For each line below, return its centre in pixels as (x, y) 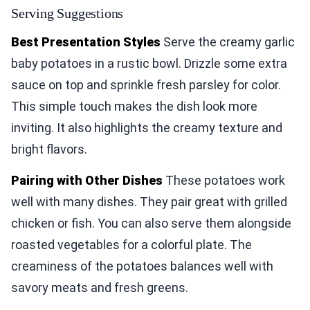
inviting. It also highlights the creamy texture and (147, 127)
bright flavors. (49, 149)
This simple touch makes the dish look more (134, 106)
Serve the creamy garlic (228, 42)
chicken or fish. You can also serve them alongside (151, 223)
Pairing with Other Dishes (87, 180)
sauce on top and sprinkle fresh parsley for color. (146, 84)
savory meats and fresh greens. (100, 287)
